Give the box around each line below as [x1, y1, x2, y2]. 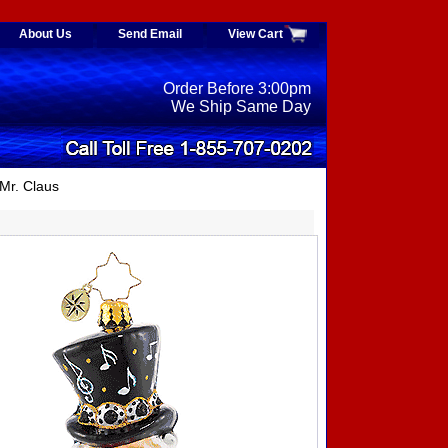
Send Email [118, 27, 182, 41]
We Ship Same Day [171, 98, 311, 116]
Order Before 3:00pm [163, 80, 311, 98]
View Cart [228, 27, 283, 41]
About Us [19, 27, 72, 41]
